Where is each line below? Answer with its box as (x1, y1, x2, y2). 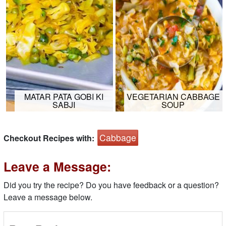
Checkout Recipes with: (4, 132, 96, 144)
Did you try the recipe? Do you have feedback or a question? (4, 179, 219, 191)
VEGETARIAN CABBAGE (126, 91, 220, 103)
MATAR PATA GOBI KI (24, 91, 103, 103)
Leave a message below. (4, 191, 92, 203)
